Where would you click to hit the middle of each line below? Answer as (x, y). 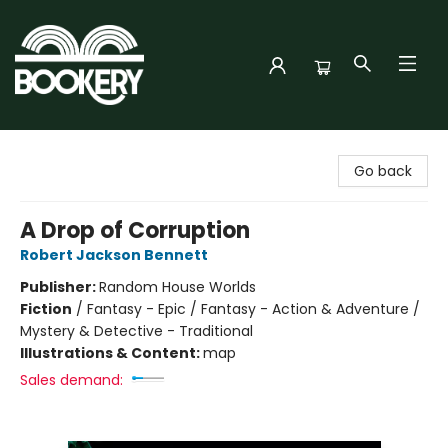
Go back (383, 171)
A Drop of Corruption (135, 230)
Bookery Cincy (64, 149)
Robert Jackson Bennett (114, 255)
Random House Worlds (177, 287)
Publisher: (59, 287)
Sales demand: (71, 380)
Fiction (46, 309)
